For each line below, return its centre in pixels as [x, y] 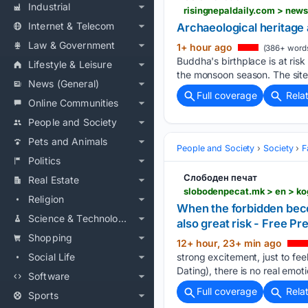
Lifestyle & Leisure [70, 64]
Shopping [51, 238]
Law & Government [72, 45]
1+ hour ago [206, 47]
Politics [45, 161]
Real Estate [54, 180]
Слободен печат [220, 178]
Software [49, 276]
